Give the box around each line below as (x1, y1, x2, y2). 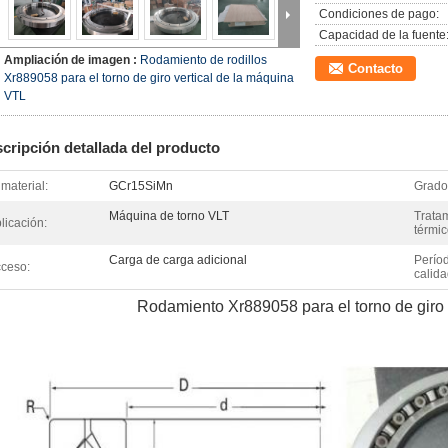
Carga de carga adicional (109, 253, 247, 267)
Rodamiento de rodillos (140, 53, 267, 67)
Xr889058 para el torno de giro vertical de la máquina (4, 71, 294, 85)
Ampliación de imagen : (4, 53, 140, 67)
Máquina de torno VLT (109, 209, 229, 223)
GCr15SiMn (109, 179, 173, 193)
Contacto (348, 61, 403, 76)
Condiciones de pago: (319, 7, 439, 21)
